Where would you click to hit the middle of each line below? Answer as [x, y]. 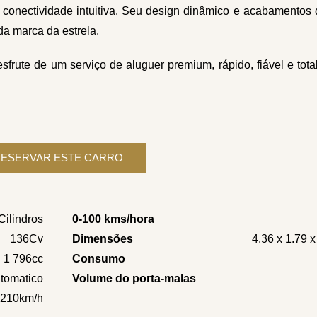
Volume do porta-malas [134, 279]
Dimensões [103, 239]
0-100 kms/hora [114, 219]
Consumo [99, 259]
